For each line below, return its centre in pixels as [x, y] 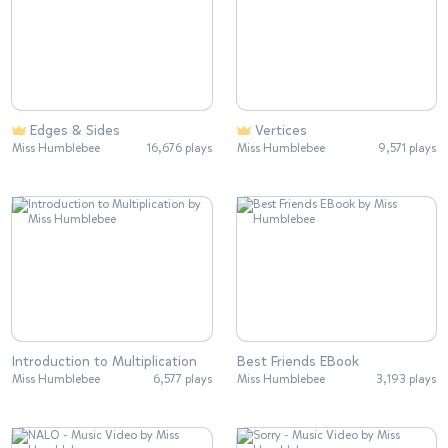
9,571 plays [407, 147]
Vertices [280, 130]
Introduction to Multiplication [104, 361]
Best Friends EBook [297, 361]
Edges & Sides [75, 130]
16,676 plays [179, 147]
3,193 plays [406, 378]
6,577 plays [182, 378]
